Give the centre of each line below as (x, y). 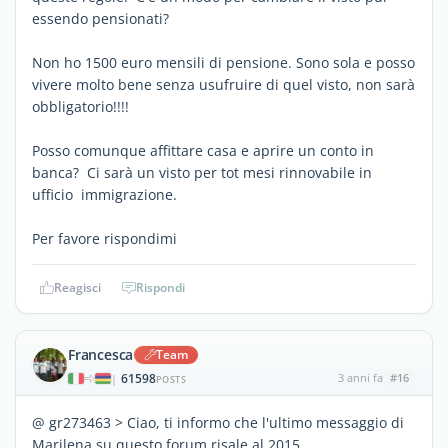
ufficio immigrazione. (104, 194)
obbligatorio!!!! (80, 106)
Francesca (101, 354)
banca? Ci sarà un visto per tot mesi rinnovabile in (202, 172)
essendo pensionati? (100, 18)
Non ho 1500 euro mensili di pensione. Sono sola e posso (223, 62)
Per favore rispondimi (104, 238)
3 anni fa (360, 377)
